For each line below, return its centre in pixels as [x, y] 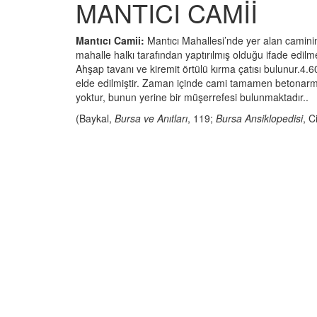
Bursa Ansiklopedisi [259, 119]
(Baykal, [95, 119]
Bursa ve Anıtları [151, 119]
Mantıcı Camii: [110, 41]
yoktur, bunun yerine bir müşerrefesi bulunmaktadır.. [192, 97]
